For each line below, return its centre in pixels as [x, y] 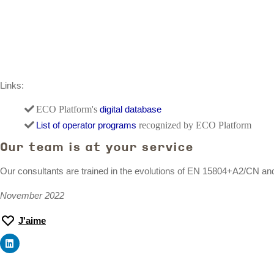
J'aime [32, 220]
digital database [131, 109]
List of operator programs [86, 125]
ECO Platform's [68, 109]
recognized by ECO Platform [194, 125]
